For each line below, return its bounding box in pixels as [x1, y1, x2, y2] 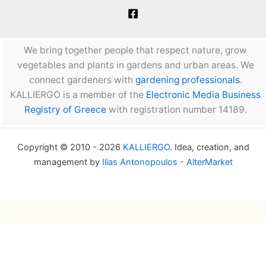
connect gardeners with [28, 74, 135, 86]
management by [33, 157, 102, 168]
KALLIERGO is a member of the [10, 89, 146, 101]
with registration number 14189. [106, 104, 247, 116]
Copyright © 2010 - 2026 [17, 142, 123, 153]
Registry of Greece [24, 104, 106, 116]
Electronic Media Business [146, 89, 261, 101]
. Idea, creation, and [169, 142, 249, 153]
